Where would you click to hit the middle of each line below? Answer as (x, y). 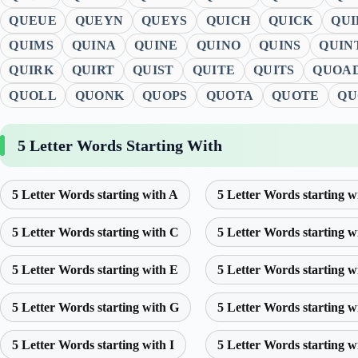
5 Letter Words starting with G (95, 308)
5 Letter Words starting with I (93, 345)
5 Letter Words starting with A (95, 195)
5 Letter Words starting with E (95, 270)
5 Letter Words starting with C (95, 233)
